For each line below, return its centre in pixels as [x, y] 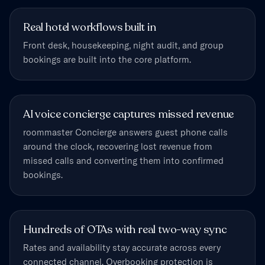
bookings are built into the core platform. [107, 60]
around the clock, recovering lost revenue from [118, 147]
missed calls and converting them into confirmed [123, 161]
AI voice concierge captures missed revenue [129, 115]
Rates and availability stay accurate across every [122, 248]
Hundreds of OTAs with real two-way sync [125, 230]
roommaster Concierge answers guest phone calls [125, 132]
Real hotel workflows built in [90, 28]
